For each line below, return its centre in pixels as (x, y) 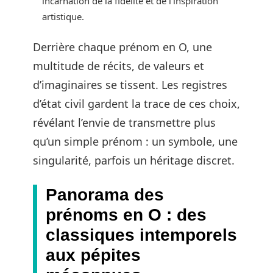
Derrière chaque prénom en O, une (122, 47)
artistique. (63, 16)
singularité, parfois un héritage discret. (134, 160)
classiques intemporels (141, 235)
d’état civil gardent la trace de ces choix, (136, 104)
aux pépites (93, 255)
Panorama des (105, 195)
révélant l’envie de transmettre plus (124, 122)
